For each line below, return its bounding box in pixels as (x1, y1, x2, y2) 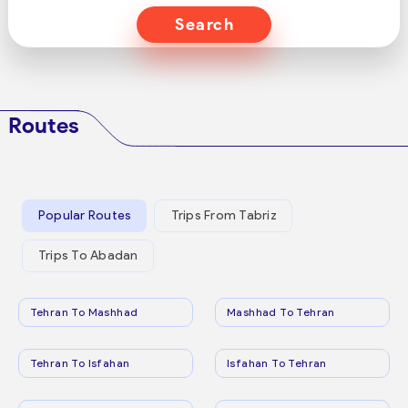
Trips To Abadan (37, 248, 138, 264)
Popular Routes (37, 208, 132, 224)
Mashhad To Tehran (227, 304, 335, 319)
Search (174, 15, 235, 35)
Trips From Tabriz (170, 208, 277, 224)
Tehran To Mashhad (29, 304, 138, 319)
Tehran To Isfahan (29, 355, 130, 370)
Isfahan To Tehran (227, 355, 327, 370)
